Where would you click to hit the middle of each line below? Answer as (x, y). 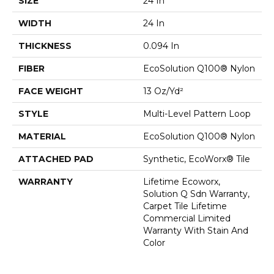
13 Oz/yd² (163, 91)
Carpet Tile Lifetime (185, 206)
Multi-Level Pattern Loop (197, 113)
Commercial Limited (187, 218)
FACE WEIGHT (51, 91)
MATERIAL (42, 136)
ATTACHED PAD (56, 159)
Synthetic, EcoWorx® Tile (197, 159)
